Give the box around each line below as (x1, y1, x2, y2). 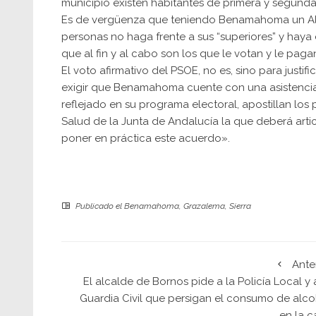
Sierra (229, 201, 251, 211)
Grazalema (183, 201, 225, 211)
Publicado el (73, 201, 124, 211)
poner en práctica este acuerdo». (61, 132, 230, 145)
